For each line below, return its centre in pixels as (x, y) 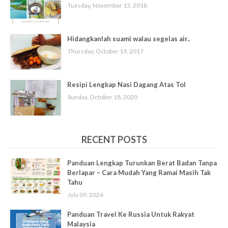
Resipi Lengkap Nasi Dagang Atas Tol (126, 84)
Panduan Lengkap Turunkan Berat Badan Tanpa (142, 163)
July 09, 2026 (85, 194)
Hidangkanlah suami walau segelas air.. (129, 38)
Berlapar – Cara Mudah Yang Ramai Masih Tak (139, 172)
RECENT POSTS (114, 139)
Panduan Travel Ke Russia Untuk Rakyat (131, 214)
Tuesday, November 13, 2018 (107, 5)
